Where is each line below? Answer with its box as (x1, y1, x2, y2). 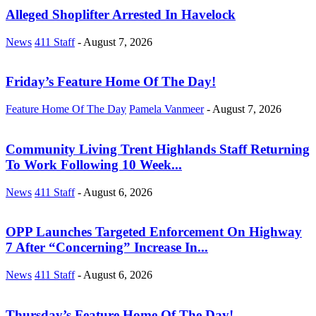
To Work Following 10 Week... (6, 157, 182, 172)
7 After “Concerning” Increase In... (6, 240, 208, 255)
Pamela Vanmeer (129, 103, 204, 116)
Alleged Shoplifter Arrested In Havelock (6, 7, 236, 23)
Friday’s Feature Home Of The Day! (6, 74, 216, 90)
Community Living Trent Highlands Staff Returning (6, 141, 310, 157)
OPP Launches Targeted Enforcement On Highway (6, 224, 302, 240)
